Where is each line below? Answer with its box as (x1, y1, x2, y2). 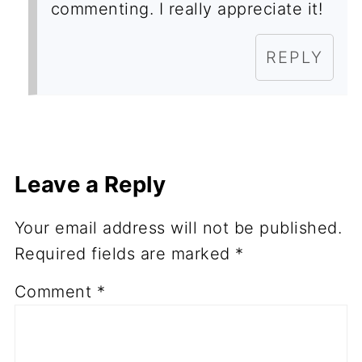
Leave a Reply (14, 170, 166, 199)
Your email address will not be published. (14, 218, 343, 238)
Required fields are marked (14, 244, 236, 264)
